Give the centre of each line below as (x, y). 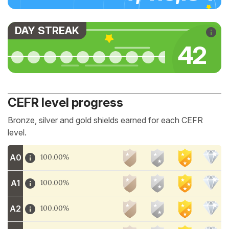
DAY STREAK (47, 31)
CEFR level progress (65, 102)
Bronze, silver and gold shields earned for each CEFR (105, 120)
